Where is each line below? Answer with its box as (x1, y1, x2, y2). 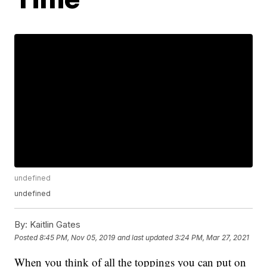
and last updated (117, 232, 173, 242)
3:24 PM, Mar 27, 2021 (175, 232, 250, 242)
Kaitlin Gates (27, 219, 81, 231)
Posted (14, 232, 40, 242)
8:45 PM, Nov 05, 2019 (39, 232, 116, 242)
